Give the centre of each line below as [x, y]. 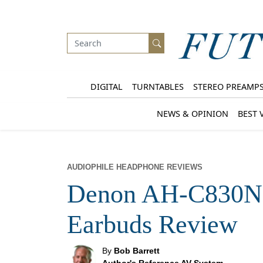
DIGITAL [106, 86]
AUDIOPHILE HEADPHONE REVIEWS [135, 167]
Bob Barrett [137, 251]
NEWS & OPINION [193, 113]
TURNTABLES [158, 86]
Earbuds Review [152, 225]
